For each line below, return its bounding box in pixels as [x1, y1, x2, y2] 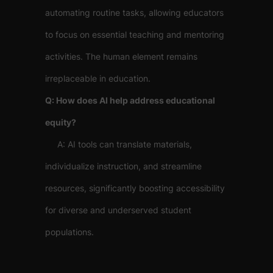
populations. [45, 227, 94, 237]
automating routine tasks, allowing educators [45, 7, 224, 18]
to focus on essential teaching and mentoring [45, 29, 224, 40]
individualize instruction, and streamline [45, 161, 202, 171]
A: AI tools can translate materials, [45, 139, 192, 149]
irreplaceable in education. [45, 73, 151, 83]
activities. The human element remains [45, 51, 197, 62]
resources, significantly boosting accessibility [45, 183, 225, 193]
